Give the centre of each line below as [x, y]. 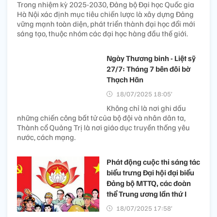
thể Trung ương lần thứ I [147, 194]
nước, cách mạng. [46, 137]
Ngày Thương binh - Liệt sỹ [151, 58]
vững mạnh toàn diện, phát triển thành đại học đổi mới [106, 24]
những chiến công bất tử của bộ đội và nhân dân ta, [101, 118]
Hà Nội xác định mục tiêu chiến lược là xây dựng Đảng [105, 14]
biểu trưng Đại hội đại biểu [150, 173]
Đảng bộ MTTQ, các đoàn [149, 183]
